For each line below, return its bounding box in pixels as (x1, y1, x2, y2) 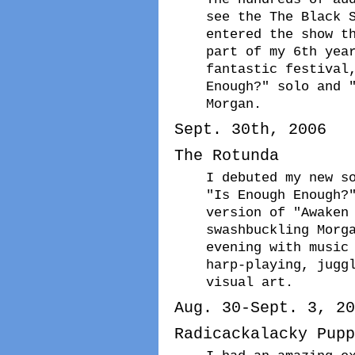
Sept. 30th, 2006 (174, 120, 326, 139)
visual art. (206, 273, 293, 290)
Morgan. (206, 95, 261, 112)
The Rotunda (174, 146, 279, 165)
